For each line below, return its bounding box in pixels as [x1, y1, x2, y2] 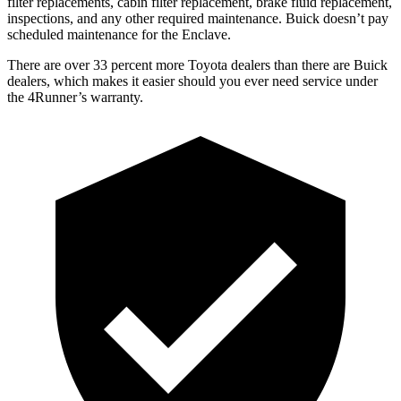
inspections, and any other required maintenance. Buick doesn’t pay [7, 10, 388, 26]
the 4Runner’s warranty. [7, 89, 143, 105]
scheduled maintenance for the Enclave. [7, 26, 231, 42]
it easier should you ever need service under [128, 73, 378, 89]
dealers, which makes [7, 73, 128, 89]
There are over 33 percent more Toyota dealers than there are [7, 56, 354, 73]
